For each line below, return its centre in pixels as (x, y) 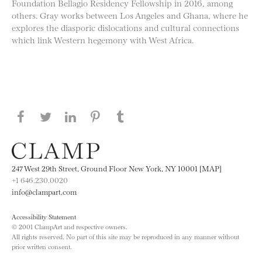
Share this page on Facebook (104, 117)
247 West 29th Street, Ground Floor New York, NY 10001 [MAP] (117, 168)
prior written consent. (42, 247)
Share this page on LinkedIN (154, 117)
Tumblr (148, 134)
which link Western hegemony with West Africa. (103, 39)
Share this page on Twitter (121, 117)
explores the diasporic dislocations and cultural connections (125, 27)
